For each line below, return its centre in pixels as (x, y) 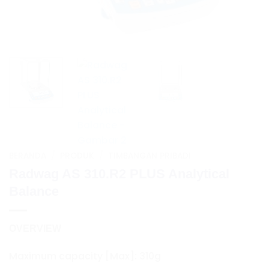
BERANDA (28, 156)
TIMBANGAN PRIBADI (150, 156)
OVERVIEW (35, 228)
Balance (34, 191)
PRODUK (77, 156)
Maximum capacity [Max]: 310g (85, 256)
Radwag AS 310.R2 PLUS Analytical (119, 174)
